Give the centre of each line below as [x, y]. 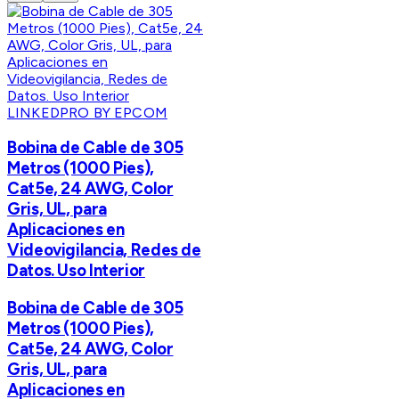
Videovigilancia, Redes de [104, 250]
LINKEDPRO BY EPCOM [87, 112]
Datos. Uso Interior [76, 271]
